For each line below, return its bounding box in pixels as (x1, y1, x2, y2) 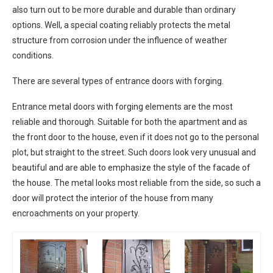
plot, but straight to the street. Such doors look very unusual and (12, 147, 256, 158)
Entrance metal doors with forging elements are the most (12, 102, 233, 112)
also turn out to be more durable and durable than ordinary (12, 5, 236, 15)
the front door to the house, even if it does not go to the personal (12, 132, 259, 143)
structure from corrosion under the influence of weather (12, 35, 227, 46)
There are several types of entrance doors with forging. (12, 76, 224, 87)
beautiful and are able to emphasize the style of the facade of (12, 163, 250, 173)
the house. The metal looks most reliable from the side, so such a (12, 178, 261, 188)
